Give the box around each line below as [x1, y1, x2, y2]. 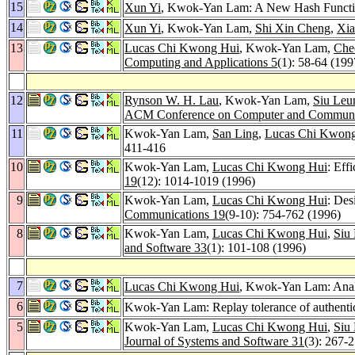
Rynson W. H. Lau [124, 93, 219, 107]
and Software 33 [124, 240, 207, 254]
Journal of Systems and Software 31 [124, 334, 304, 348]
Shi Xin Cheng [255, 21, 330, 35]
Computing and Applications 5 [124, 55, 277, 69]
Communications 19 [124, 207, 225, 221]
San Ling [212, 126, 258, 140]
